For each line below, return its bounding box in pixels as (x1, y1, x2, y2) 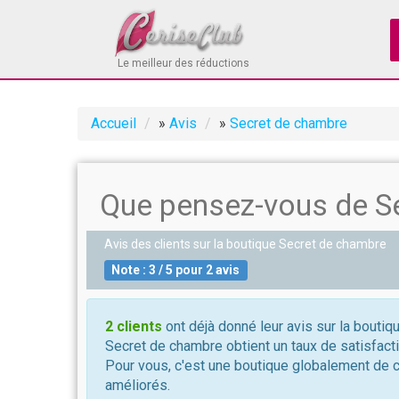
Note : (111, 263, 150, 277)
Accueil (91, 115, 136, 132)
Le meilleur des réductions (118, 57, 249, 69)
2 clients (105, 318, 162, 335)
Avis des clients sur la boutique (104, 237, 279, 251)
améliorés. (105, 377, 170, 394)
